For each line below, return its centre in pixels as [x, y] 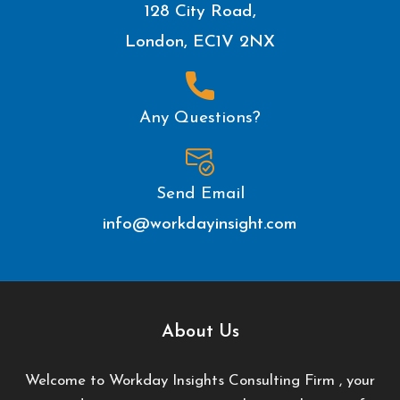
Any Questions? [200, 118]
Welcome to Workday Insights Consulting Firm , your [200, 380]
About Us [200, 332]
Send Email [200, 194]
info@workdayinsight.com [200, 224]
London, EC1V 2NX [200, 42]
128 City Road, [200, 12]
